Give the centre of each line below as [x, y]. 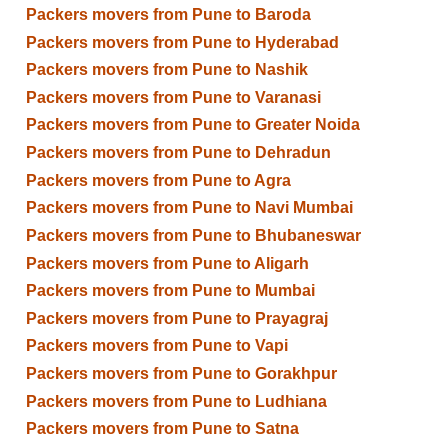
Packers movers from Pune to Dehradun [178, 153]
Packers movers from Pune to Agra [158, 180]
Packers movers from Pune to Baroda [168, 14]
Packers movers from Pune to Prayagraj [176, 318]
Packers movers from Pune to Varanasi [173, 97]
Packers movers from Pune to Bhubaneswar [193, 235]
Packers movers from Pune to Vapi [156, 346]
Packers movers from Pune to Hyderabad [182, 42]
